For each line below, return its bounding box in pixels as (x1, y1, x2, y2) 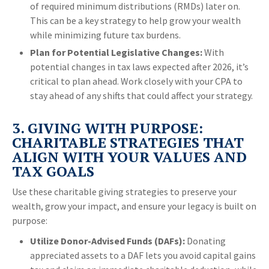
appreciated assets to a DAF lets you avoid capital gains (30, 249, 256, 262)
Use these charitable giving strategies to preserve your (12, 186, 237, 198)
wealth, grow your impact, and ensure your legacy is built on (12, 200, 256, 213)
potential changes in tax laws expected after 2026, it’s (30, 61, 249, 73)
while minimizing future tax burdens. (30, 29, 181, 41)
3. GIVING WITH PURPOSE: (12, 118, 203, 138)
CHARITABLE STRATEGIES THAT (12, 133, 244, 153)
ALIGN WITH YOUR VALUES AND (12, 147, 247, 167)
